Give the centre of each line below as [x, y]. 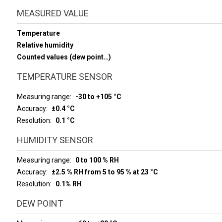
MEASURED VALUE [53, 13]
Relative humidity [45, 45]
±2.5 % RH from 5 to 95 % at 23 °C [105, 172]
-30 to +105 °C [98, 97]
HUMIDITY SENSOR [55, 140]
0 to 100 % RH [97, 160]
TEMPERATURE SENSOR [64, 77]
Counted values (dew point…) [64, 57]
